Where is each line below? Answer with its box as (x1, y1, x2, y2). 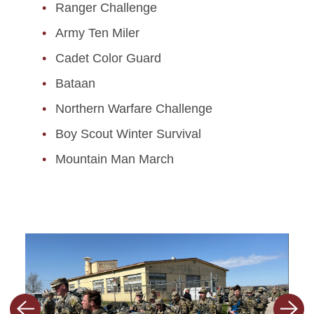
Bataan (55, 76, 95, 91)
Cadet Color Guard (55, 51, 161, 66)
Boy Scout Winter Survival (55, 127, 201, 142)
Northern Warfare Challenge (55, 102, 212, 116)
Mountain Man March (55, 152, 174, 167)
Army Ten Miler (55, 26, 139, 41)
